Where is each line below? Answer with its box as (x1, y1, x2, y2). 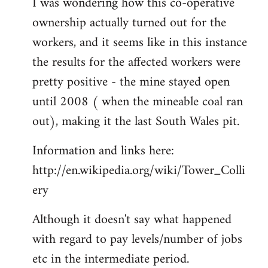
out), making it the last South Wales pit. (32, 109, 239, 133)
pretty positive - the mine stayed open (32, 70, 230, 94)
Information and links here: (32, 139, 174, 163)
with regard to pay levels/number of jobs (32, 227, 242, 251)
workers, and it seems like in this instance (32, 31, 247, 54)
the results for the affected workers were (32, 50, 240, 74)
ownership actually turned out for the (32, 11, 226, 35)
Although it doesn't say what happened (32, 208, 232, 232)
